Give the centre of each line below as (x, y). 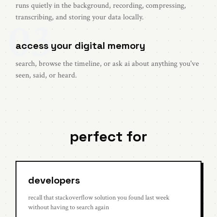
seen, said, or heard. (46, 76)
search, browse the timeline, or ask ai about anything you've (107, 64)
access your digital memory (80, 46)
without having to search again (69, 208)
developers (54, 180)
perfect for (108, 137)
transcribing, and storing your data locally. (80, 17)
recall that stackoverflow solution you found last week (99, 198)
